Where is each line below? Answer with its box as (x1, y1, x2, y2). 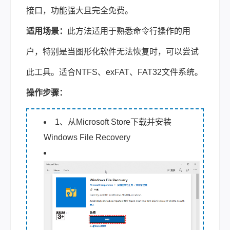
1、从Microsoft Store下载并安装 (55, 117, 171, 126)
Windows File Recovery (44, 132, 130, 142)
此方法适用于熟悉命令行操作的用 (67, 26, 190, 35)
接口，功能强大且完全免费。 (26, 6, 133, 15)
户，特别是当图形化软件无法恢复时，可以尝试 (26, 47, 199, 56)
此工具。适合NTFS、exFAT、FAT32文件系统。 (26, 67, 203, 76)
